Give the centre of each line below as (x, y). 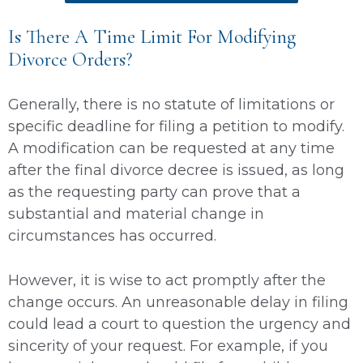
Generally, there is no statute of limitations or (171, 104)
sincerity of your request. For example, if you (168, 346)
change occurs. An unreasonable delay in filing (178, 302)
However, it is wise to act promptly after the (167, 280)
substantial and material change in (136, 214)
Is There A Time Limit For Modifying (152, 36)
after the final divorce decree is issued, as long (176, 170)
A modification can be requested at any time (171, 148)
